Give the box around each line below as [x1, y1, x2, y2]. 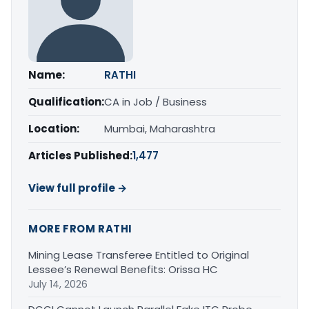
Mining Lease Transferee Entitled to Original [28, 248, 249, 262]
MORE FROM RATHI [28, 221, 132, 236]
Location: [28, 121, 79, 136]
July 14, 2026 [28, 277, 88, 291]
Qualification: [28, 94, 104, 109]
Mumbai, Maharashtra [104, 121, 215, 136]
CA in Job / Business [104, 94, 207, 109]
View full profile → [28, 181, 127, 195]
